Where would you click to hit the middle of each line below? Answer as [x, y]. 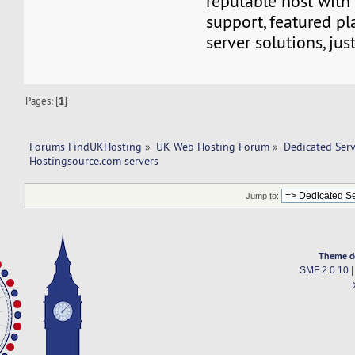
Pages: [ [42, 100]
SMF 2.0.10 [324, 271]
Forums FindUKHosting [85, 146]
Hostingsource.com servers [95, 160]
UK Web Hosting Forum [213, 146]
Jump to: [263, 196]
